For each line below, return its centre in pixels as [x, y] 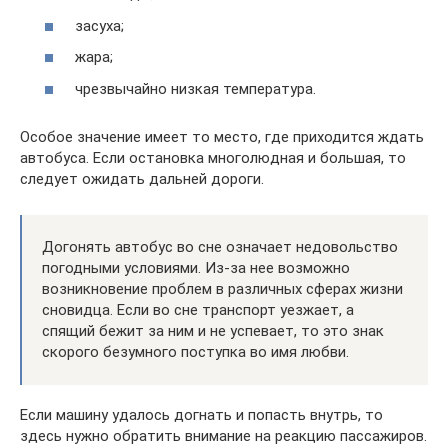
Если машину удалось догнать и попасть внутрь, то [201, 414]
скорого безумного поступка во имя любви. [195, 351]
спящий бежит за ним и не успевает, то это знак [213, 330]
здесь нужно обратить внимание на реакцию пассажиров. [223, 435]
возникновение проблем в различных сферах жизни [222, 288]
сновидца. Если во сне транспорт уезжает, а [198, 309]
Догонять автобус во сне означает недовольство [220, 246]
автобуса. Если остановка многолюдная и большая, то [213, 157]
